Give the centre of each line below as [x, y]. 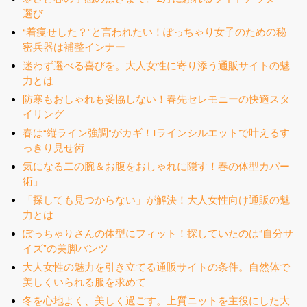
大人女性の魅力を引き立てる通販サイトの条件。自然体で [156, 267]
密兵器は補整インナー [74, 47]
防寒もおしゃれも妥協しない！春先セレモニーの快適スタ [156, 99]
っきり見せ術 [53, 148]
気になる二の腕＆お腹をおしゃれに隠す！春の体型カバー [156, 166]
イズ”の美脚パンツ [65, 248]
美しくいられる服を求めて [84, 282]
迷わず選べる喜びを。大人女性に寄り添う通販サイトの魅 [156, 65]
